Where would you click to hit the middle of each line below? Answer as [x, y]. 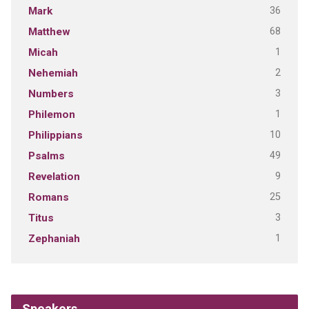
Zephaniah [54, 239]
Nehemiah [53, 73]
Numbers [51, 94]
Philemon [51, 115]
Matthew [49, 32]
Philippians [55, 136]
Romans [48, 198]
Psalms [46, 156]
